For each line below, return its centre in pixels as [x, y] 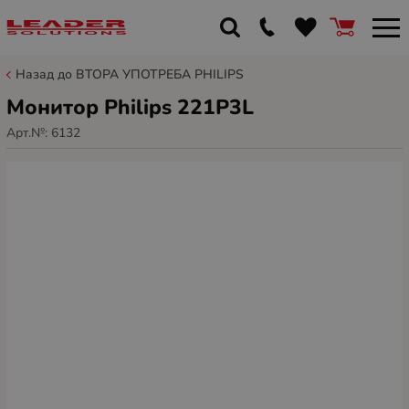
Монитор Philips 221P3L [130, 107]
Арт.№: [29, 132]
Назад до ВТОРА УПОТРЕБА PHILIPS [130, 74]
